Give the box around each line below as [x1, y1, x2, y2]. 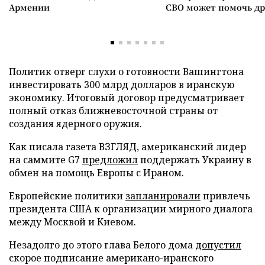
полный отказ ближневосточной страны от [9, 104, 218, 117]
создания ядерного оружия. [9, 117, 142, 130]
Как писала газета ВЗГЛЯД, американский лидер [9, 140, 246, 153]
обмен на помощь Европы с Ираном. [9, 166, 184, 179]
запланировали [125, 189, 201, 202]
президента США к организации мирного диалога [9, 202, 253, 215]
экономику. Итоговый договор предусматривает [9, 91, 244, 104]
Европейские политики [9, 189, 125, 202]
